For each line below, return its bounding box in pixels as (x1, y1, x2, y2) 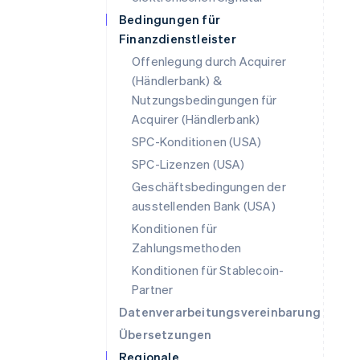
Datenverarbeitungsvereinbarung (119, 304, 321, 320)
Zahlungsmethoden (132, 239, 242, 256)
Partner (132, 281, 174, 297)
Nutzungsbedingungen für (132, 92, 277, 108)
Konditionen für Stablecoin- (132, 262, 284, 278)
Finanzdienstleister (119, 31, 236, 47)
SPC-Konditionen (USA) (132, 133, 262, 149)
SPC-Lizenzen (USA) (132, 156, 245, 172)
